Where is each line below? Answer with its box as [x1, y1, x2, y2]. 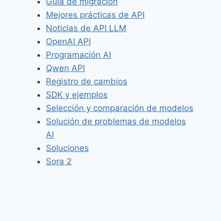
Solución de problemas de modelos [46, 116, 186, 127]
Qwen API [46, 63, 85, 74]
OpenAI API [46, 37, 91, 47]
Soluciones [46, 143, 89, 153]
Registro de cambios [46, 76, 128, 87]
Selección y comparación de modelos [46, 103, 194, 113]
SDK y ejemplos [46, 90, 108, 100]
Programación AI [46, 50, 111, 60]
